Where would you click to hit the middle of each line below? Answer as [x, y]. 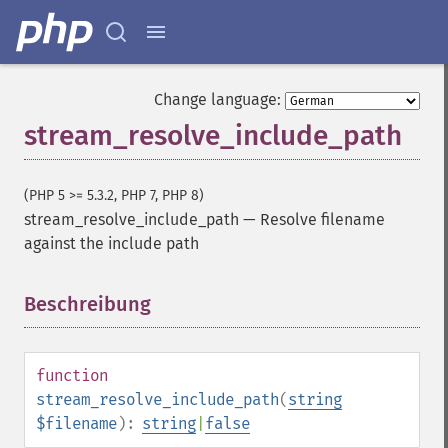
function [72, 375]
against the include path [111, 243]
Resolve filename [322, 219]
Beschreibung [87, 304]
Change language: [217, 99]
